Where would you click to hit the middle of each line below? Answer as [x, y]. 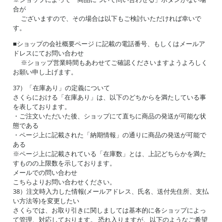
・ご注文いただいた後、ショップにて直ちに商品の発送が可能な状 [110, 116]
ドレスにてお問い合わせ [48, 53]
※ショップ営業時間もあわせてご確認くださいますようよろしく [110, 62]
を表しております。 [42, 107]
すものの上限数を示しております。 [64, 163]
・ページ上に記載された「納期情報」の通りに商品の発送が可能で [110, 135]
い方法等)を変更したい [46, 201]
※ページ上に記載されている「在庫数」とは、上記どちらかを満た [110, 154]
